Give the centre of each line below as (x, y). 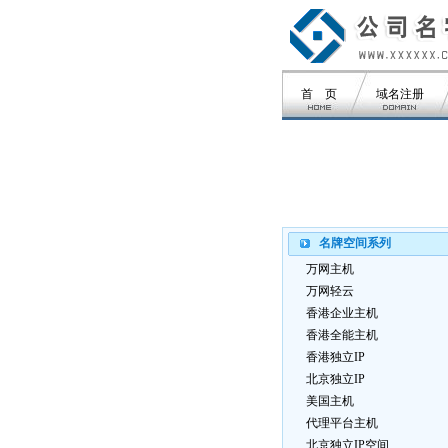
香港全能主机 (342, 335)
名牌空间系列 (355, 243)
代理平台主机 (342, 423)
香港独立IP (335, 357)
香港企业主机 (342, 313)
